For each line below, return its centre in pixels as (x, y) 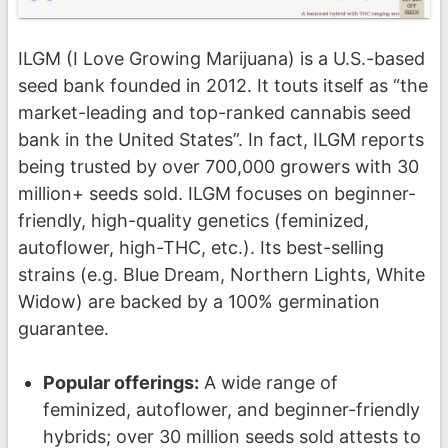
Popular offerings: (120, 383)
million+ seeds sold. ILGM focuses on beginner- (217, 194)
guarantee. (63, 329)
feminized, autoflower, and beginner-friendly (231, 410)
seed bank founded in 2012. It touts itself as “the (223, 86)
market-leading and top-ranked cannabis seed (214, 113)
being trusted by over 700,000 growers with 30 (218, 167)
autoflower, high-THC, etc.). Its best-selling (201, 248)
